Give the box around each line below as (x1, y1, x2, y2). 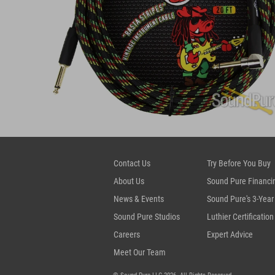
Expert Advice (207, 229, 253, 239)
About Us (114, 176, 144, 186)
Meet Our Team (114, 247, 166, 257)
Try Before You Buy (207, 158, 271, 168)
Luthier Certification (207, 211, 274, 222)
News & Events (114, 193, 164, 204)
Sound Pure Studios (114, 211, 180, 222)
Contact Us (114, 158, 150, 168)
